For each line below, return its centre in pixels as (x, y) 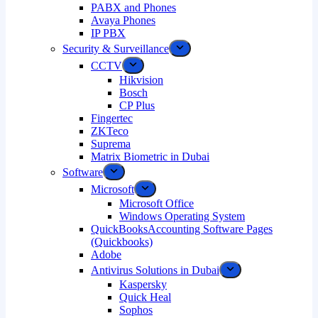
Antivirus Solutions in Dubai (155, 270)
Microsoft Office (157, 203)
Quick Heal (145, 297)
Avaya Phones (123, 20)
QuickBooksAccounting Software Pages (182, 229)
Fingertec (112, 118)
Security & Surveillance (116, 49)
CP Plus (137, 105)
